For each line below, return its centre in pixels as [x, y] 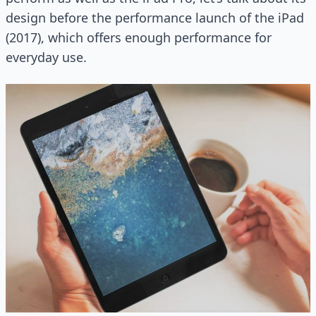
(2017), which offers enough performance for [139, 37]
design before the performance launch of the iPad [155, 18]
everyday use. [46, 57]
